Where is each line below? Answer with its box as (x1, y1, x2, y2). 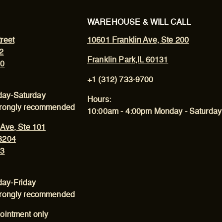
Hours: (87, 96, 111, 104)
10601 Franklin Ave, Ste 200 (87, 37, 189, 45)
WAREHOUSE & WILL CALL (87, 19, 191, 27)
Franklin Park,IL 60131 (87, 56, 168, 64)
